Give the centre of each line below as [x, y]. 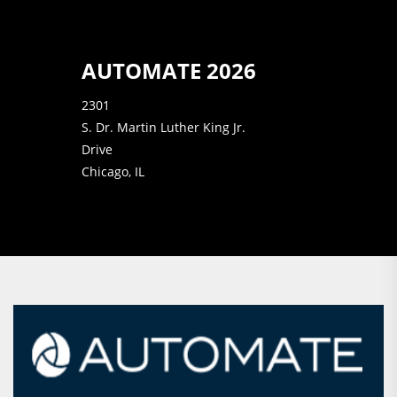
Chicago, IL [113, 171]
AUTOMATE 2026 [168, 70]
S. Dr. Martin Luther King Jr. [163, 127]
